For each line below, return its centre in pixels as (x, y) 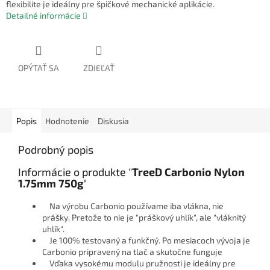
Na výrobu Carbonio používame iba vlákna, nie (133, 206)
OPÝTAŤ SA (39, 68)
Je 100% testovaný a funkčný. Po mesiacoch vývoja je (146, 240)
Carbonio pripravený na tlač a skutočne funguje (132, 252)
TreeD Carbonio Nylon (188, 172)
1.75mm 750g (51, 184)
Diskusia (113, 121)
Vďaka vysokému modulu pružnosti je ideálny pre (139, 263)
